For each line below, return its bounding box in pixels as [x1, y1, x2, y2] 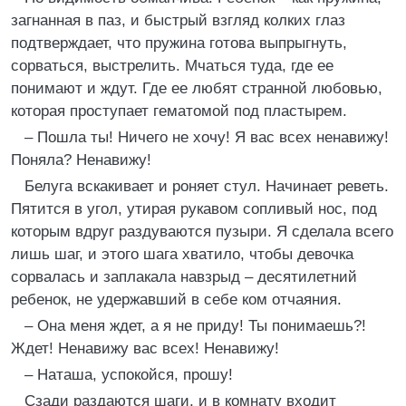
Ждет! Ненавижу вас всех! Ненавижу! [11, 340, 279, 357]
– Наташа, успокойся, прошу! [24, 366, 233, 383]
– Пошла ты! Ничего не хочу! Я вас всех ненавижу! [24, 129, 389, 146]
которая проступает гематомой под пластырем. [11, 102, 347, 120]
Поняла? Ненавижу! [11, 151, 151, 169]
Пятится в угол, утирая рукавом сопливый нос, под [11, 200, 377, 217]
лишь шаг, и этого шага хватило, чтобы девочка [11, 246, 353, 263]
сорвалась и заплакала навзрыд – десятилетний [11, 268, 357, 285]
